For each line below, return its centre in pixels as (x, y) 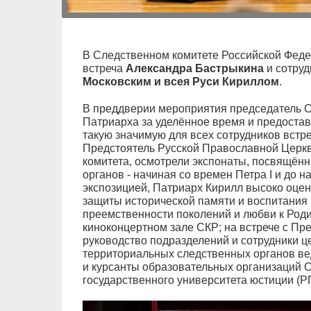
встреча (104, 68)
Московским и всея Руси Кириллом (180, 81)
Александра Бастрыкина (194, 68)
